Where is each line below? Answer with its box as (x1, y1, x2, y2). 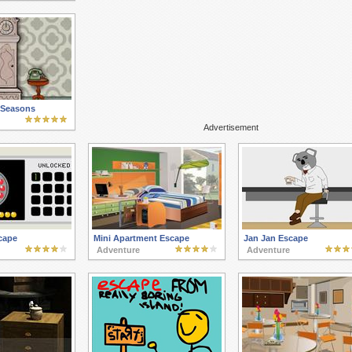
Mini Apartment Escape (93, 233, 189, 244)
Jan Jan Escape (243, 233, 308, 244)
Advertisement (203, 123, 258, 133)
